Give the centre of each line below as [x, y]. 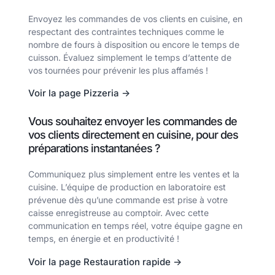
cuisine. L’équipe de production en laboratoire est [127, 187]
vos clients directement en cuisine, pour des [133, 135]
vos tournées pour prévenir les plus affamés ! [118, 71]
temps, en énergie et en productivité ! [104, 239]
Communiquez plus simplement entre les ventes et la [134, 174]
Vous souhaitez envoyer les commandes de [133, 122]
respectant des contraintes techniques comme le [126, 32]
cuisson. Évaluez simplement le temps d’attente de [130, 58]
